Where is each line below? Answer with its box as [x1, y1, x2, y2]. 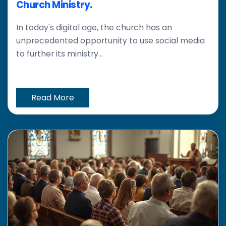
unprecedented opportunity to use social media [16, 35, 205, 46]
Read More [31, 92, 74, 104]
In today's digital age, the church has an [16, 22, 172, 33]
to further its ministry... [16, 48, 103, 60]
